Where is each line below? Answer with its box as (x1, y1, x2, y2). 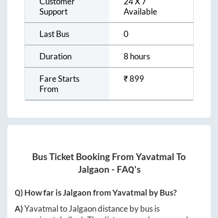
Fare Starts (39, 73, 79, 84)
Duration (39, 51, 72, 61)
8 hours (124, 51, 150, 61)
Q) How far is (15, 187, 63, 198)
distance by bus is (96, 203, 160, 214)
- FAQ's (109, 164, 141, 175)
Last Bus (39, 28, 69, 39)
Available (124, 6, 157, 17)
